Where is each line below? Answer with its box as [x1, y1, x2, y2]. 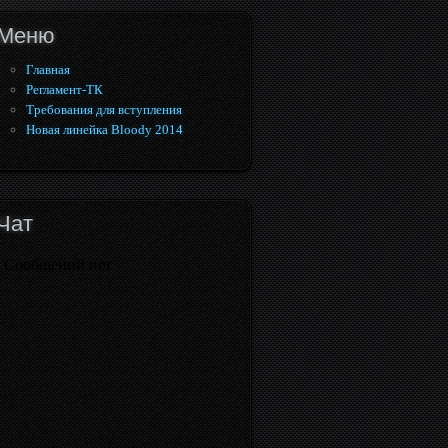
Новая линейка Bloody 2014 [26, 122, 183, 137]
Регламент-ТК [26, 82, 103, 97]
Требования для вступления [26, 102, 182, 117]
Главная [26, 62, 70, 77]
